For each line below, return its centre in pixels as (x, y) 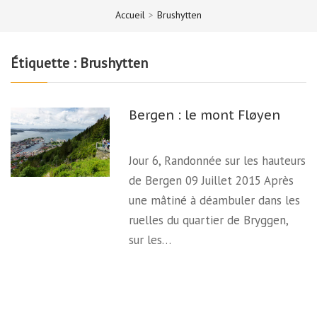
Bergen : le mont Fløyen (205, 115)
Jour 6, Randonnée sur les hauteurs (218, 161)
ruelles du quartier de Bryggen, (209, 220)
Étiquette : (45, 63)
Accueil (130, 15)
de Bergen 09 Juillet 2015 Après (212, 180)
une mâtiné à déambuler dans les (215, 200)
